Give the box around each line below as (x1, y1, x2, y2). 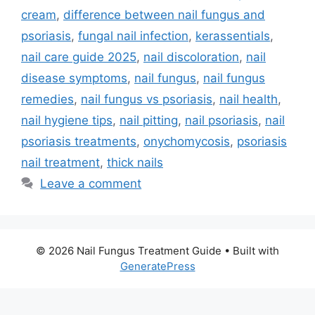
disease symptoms (21, 70, 127, 85)
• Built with (221, 243, 279, 257)
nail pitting (120, 112, 178, 127)
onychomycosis (143, 134, 230, 148)
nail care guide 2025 (21, 49, 136, 64)
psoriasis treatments (21, 134, 136, 148)
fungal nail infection (78, 28, 188, 43)
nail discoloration (143, 49, 239, 64)
